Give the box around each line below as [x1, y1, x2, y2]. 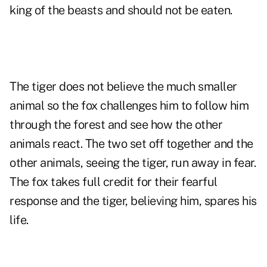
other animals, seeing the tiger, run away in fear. [10, 156, 256, 170]
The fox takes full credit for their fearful [10, 175, 218, 190]
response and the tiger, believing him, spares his [10, 194, 257, 209]
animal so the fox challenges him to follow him [10, 98, 249, 113]
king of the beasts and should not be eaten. [10, 3, 232, 18]
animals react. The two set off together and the [10, 136, 253, 151]
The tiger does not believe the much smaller [10, 79, 237, 94]
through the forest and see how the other [10, 117, 222, 132]
